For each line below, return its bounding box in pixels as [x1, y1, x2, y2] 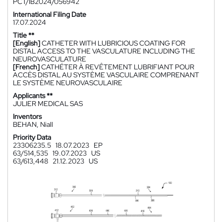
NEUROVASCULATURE [13, 55, 86, 63]
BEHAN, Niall [13, 120, 53, 129]
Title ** [13, 31, 34, 40]
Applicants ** [13, 91, 53, 100]
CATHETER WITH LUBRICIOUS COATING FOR [42, 39, 185, 48]
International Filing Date [13, 10, 86, 19]
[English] [13, 39, 40, 48]
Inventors [13, 112, 42, 121]
